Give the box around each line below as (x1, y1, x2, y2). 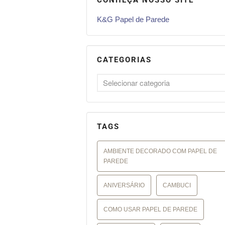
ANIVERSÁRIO (103, 182, 145, 189)
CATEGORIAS (97, 55, 152, 64)
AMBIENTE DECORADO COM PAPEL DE (103, 148, 217, 155)
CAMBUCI (163, 182, 191, 189)
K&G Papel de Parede (97, 15, 169, 24)
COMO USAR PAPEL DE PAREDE (103, 206, 197, 213)
